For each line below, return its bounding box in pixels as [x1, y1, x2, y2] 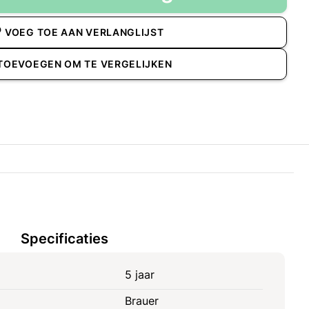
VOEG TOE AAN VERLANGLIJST [5, 26, 164, 39]
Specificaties [20, 230, 108, 247]
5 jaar [124, 268, 154, 282]
